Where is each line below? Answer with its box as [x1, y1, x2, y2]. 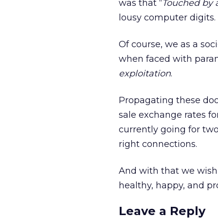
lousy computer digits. [119, 12, 216, 23]
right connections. [119, 139, 197, 149]
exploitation [119, 68, 171, 79]
